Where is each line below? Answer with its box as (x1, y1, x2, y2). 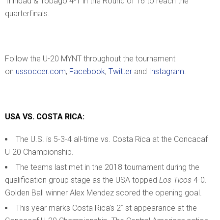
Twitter (109, 66, 132, 76)
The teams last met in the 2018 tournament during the (16, 162, 199, 172)
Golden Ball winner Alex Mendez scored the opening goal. (5, 188, 202, 197)
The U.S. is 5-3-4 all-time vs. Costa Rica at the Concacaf (16, 134, 208, 144)
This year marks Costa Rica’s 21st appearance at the (16, 203, 197, 213)
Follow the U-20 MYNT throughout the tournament (5, 54, 175, 63)
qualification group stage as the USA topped (5, 175, 159, 185)
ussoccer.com (16, 66, 66, 76)
